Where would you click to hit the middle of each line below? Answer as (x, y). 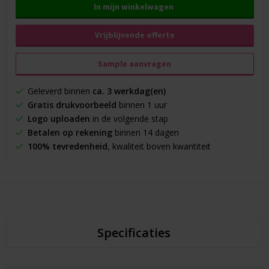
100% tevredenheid (67, 147)
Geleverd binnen (57, 91)
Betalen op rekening (70, 133)
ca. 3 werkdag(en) (129, 91)
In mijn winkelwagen (134, 7)
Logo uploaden (59, 119)
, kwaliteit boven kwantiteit (159, 147)
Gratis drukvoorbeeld (72, 105)
